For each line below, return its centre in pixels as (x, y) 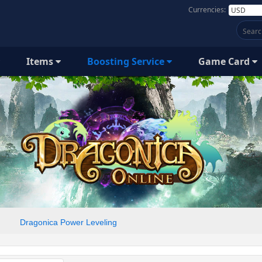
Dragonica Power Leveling (68, 222)
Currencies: (207, 10)
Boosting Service (127, 61)
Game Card (225, 61)
